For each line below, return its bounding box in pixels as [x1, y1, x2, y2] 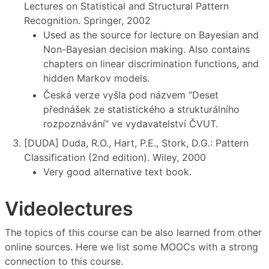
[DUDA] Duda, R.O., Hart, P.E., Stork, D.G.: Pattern [24, 136, 249, 149]
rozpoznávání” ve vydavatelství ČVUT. [43, 117, 218, 130]
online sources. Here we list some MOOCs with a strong [5, 241, 258, 253]
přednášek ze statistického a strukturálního [43, 103, 240, 115]
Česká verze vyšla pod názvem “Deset [43, 88, 219, 101]
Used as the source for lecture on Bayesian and [43, 28, 259, 41]
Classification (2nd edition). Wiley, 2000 [24, 151, 206, 163]
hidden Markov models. [43, 71, 150, 84]
